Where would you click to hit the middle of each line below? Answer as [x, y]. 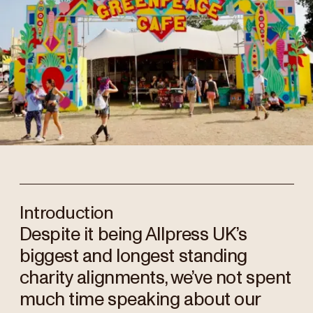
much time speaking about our [140, 299]
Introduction [66, 213]
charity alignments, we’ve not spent [155, 278]
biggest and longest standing [133, 256]
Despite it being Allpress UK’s [133, 234]
